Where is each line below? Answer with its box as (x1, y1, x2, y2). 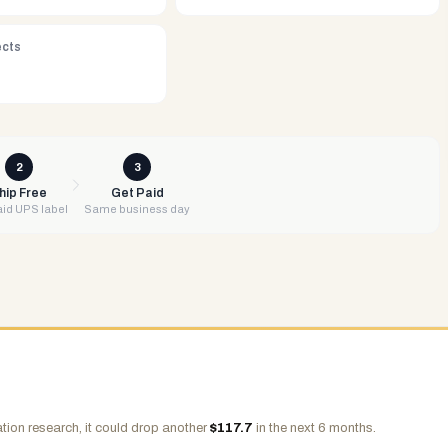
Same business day (84, 203, 190, 215)
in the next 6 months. (253, 421, 376, 435)
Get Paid (110, 186, 164, 200)
